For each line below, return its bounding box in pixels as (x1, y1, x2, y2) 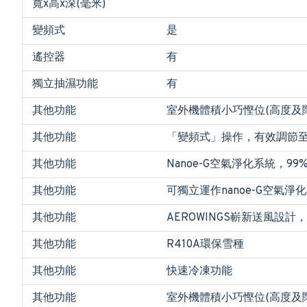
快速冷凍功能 (167, 264, 232, 278)
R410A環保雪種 (167, 237, 244, 251)
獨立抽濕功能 (32, 77, 98, 91)
